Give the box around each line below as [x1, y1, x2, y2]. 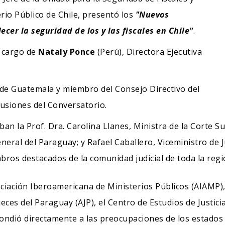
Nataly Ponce [38, 46, 95, 57]
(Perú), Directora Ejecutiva [95, 46, 202, 57]
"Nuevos [135, 9, 169, 20]
